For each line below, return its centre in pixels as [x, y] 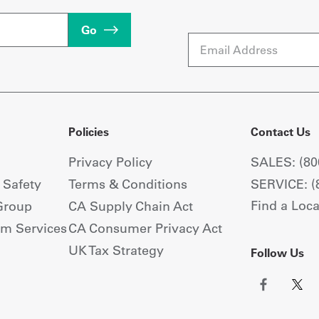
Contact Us [280, 131]
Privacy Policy [111, 162]
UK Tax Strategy [116, 250]
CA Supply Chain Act [131, 206]
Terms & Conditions [128, 184]
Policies [89, 131]
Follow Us [277, 252]
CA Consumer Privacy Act [146, 228]
